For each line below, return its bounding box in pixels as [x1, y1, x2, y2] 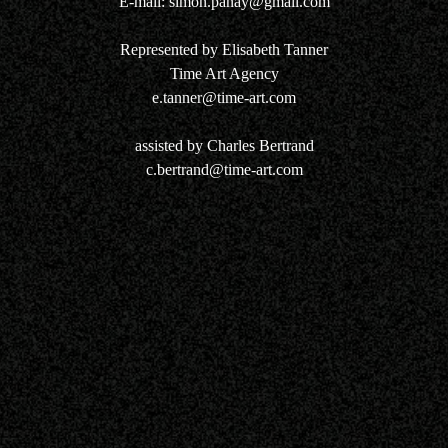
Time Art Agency [169, 65, 279, 82]
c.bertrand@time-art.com [145, 161, 303, 178]
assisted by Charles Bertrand [134, 137, 314, 154]
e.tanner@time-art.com [152, 89, 296, 106]
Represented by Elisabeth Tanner [120, 41, 328, 58]
